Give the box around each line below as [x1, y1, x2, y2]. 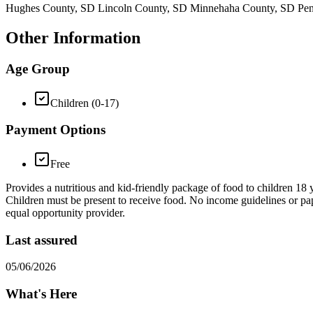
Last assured [6, 232, 78, 247]
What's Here [6, 286, 77, 302]
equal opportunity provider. [6, 207, 125, 219]
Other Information [6, 28, 140, 47]
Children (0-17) [50, 96, 119, 109]
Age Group [6, 61, 70, 76]
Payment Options [6, 122, 105, 138]
